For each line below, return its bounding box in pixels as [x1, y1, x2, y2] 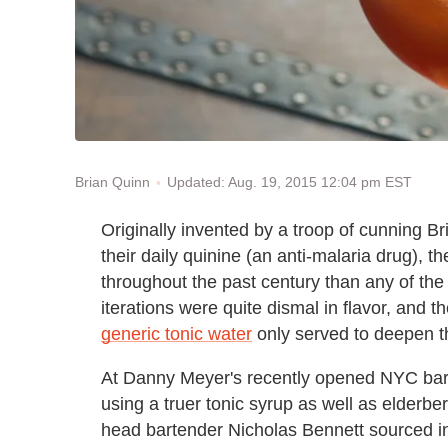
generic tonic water [101, 323, 252, 344]
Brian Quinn [75, 174, 150, 191]
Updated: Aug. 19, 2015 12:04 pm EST [167, 174, 412, 190]
